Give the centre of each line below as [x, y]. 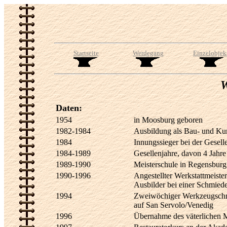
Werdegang [148, 53]
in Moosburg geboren [168, 120]
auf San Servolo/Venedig [174, 205]
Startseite [86, 53]
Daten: [69, 108]
